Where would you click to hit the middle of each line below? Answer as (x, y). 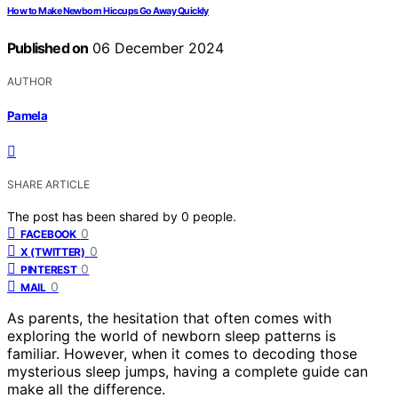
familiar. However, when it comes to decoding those (182, 353)
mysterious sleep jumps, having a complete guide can (187, 371)
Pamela (28, 115)
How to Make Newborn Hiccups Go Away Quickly (108, 12)
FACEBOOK (48, 234)
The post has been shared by (94, 216)
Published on (48, 48)
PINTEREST (49, 269)
